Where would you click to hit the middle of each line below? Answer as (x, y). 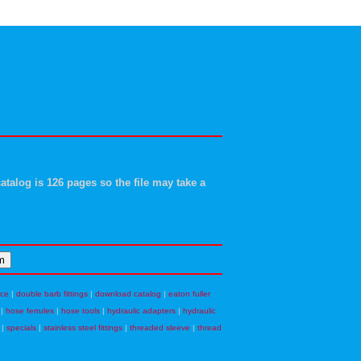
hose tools (81, 311)
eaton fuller (189, 294)
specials (21, 328)
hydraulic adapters (141, 311)
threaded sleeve (160, 328)
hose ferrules (30, 311)
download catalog (128, 294)
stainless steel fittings (83, 328)
